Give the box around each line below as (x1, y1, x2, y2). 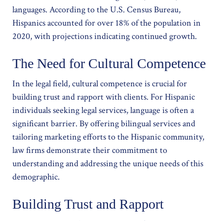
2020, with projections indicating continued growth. (12, 31, 197, 42)
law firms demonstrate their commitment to (12, 145, 167, 156)
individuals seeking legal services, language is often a (12, 105, 194, 116)
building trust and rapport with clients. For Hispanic (12, 91, 195, 103)
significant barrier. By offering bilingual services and (12, 118, 195, 129)
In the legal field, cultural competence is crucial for (12, 78, 187, 89)
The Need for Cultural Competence (12, 56, 206, 71)
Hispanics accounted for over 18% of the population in (12, 17, 201, 29)
